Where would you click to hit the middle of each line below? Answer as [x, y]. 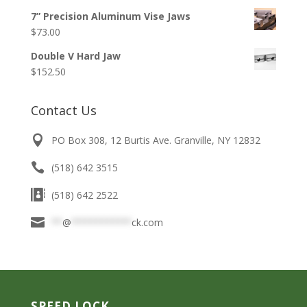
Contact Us [63, 110]
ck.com [147, 222]
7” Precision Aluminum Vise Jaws [110, 16]
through [123, 39]
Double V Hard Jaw [75, 56]
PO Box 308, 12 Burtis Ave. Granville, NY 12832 [156, 140]
